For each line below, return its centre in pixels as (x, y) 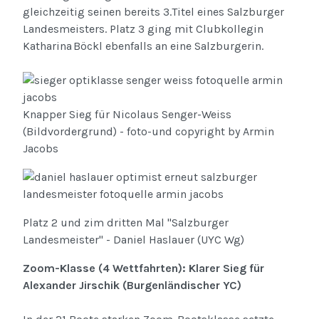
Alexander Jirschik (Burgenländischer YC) (132, 286)
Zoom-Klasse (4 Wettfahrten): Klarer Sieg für (143, 268)
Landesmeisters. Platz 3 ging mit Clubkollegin (143, 29)
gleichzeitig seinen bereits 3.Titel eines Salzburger (153, 12)
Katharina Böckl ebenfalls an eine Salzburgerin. (145, 46)
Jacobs (41, 149)
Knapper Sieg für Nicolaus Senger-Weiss (127, 115)
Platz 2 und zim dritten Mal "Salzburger (126, 223)
